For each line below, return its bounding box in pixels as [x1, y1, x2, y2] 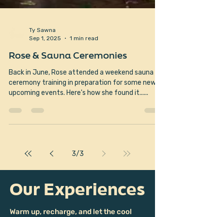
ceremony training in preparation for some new [9, 105, 156, 113]
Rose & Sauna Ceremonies [9, 78, 127, 87]
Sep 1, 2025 [29, 61, 61, 68]
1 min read [70, 61, 98, 68]
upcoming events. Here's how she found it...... [9, 115, 148, 124]
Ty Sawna [29, 53, 56, 60]
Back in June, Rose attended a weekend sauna [9, 95, 154, 103]
